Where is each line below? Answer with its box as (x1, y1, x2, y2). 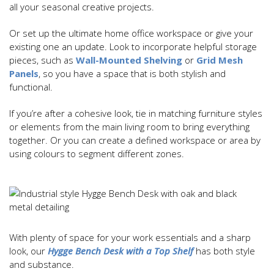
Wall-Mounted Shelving (76, 53, 182, 66)
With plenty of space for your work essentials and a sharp (9, 231, 251, 243)
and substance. (9, 257, 74, 270)
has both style (193, 244, 255, 257)
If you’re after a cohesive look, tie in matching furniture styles (9, 106, 262, 119)
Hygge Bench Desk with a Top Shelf (48, 244, 193, 257)
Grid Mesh (196, 53, 243, 66)
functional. (9, 80, 53, 93)
